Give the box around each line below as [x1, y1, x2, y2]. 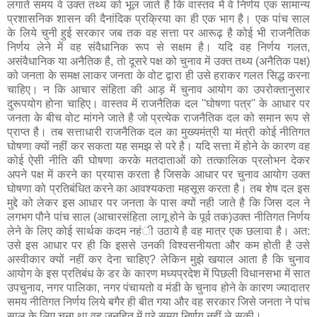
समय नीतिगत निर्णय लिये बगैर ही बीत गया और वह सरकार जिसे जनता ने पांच [7, 295, 310, 308]
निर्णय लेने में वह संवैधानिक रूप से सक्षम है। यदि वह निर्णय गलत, [7, 40, 310, 53]
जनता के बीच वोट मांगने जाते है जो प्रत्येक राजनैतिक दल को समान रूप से [7, 111, 310, 124]
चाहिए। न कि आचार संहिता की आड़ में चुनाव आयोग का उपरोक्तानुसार [7, 83, 310, 96]
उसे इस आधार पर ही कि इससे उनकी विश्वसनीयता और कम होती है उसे [7, 238, 310, 251]
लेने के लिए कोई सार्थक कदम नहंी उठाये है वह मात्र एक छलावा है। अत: [7, 224, 310, 237]
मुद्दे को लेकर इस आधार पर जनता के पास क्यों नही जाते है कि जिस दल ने [7, 196, 310, 209]
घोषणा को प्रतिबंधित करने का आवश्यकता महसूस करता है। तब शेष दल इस [7, 182, 310, 195]
